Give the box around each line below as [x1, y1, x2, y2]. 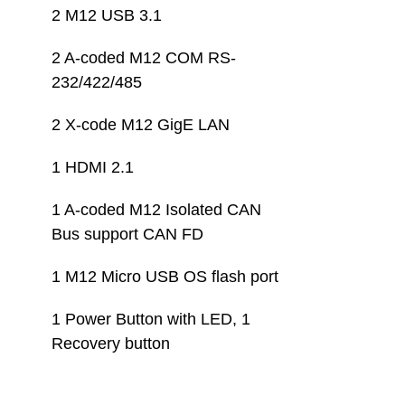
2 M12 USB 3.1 [52, 6, 162, 24]
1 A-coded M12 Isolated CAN [52, 201, 266, 219]
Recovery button [52, 334, 170, 353]
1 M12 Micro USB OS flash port [52, 268, 278, 286]
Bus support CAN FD [52, 225, 203, 243]
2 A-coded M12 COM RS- [52, 49, 236, 67]
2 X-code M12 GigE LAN [52, 116, 230, 134]
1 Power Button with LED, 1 [52, 310, 255, 328]
